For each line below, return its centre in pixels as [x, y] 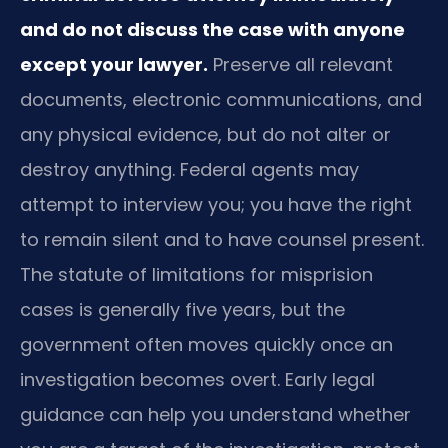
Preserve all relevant [300, 64]
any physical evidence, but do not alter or [205, 134]
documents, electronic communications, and [221, 99]
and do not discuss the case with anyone [212, 29]
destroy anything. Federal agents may [189, 169]
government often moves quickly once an [206, 344]
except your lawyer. [114, 64]
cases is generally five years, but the [182, 309]
